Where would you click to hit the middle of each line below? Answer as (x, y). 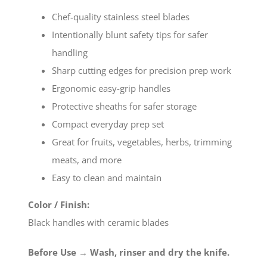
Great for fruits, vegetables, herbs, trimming (142, 142)
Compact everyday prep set (108, 124)
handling (69, 52)
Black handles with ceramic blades (98, 222)
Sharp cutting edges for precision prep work (141, 70)
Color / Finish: (58, 204)
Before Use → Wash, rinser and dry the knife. (130, 252)
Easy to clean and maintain (106, 177)
